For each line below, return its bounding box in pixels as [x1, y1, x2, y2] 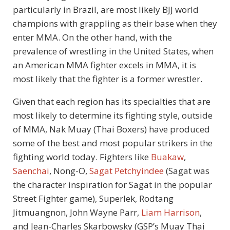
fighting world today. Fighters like [13, 151, 151, 163]
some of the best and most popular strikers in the [13, 137, 213, 149]
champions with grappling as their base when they [13, 17, 217, 30]
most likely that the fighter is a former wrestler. [13, 73, 202, 85]
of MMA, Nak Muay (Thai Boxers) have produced [13, 123, 210, 136]
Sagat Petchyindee [89, 165, 164, 177]
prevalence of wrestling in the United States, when [13, 45, 214, 57]
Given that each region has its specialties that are [13, 95, 210, 108]
